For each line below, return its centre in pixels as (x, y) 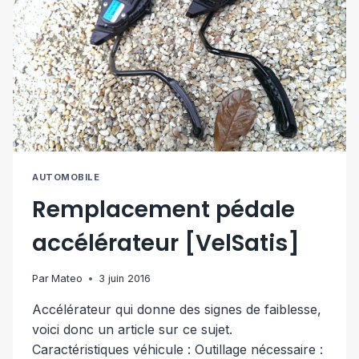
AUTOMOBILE (66, 177)
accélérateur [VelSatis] (166, 244)
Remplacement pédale (163, 210)
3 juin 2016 (125, 279)
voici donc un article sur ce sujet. (132, 330)
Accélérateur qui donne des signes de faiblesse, (177, 310)
